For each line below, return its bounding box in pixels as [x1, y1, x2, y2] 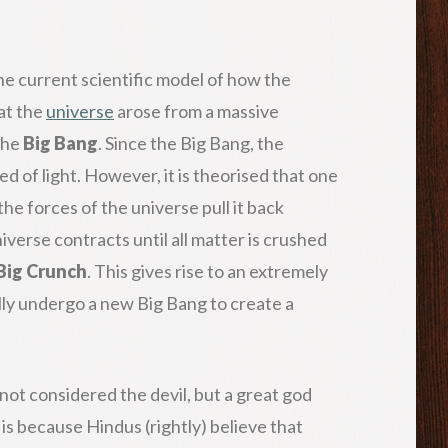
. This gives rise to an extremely [87, 259, 328, 282]
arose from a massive [114, 99, 279, 122]
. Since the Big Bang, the [98, 131, 284, 154]
